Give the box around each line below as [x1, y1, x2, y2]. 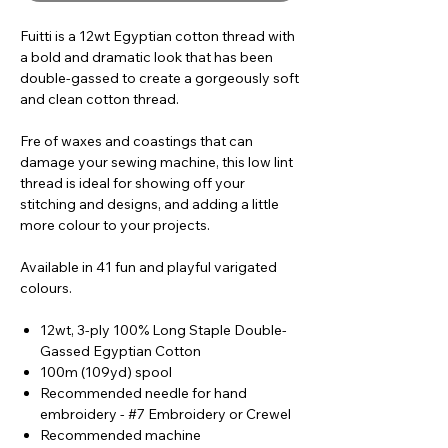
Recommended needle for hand [40, 384, 247, 403]
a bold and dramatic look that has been [20, 48, 273, 67]
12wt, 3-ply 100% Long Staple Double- [40, 321, 287, 340]
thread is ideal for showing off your [20, 174, 245, 193]
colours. [20, 279, 72, 298]
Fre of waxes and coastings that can [20, 132, 253, 151]
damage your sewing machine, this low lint [20, 153, 293, 172]
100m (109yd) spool [40, 363, 172, 382]
